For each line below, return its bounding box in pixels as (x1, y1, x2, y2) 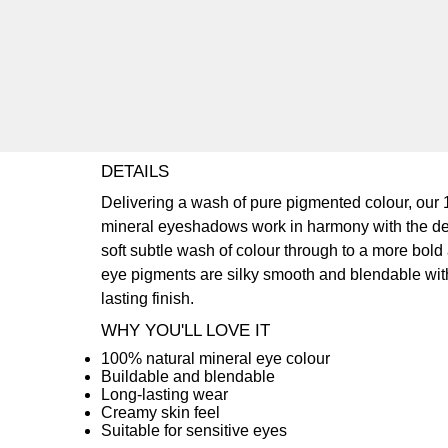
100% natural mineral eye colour (100, 350, 330, 367)
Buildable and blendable (100, 368, 275, 385)
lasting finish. (100, 290, 194, 307)
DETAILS (100, 162, 169, 181)
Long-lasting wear (100, 386, 228, 403)
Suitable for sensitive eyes (100, 422, 287, 439)
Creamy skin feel (100, 404, 220, 421)
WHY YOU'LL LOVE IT (100, 321, 270, 340)
